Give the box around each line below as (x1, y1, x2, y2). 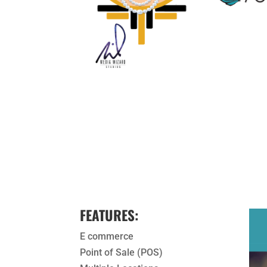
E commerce (80, 231, 134, 243)
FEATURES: (80, 205, 139, 226)
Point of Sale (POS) (80, 247, 163, 259)
